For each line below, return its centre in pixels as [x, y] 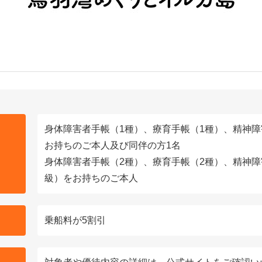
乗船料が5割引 [75, 220]
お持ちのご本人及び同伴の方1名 [113, 145]
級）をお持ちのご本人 [92, 178]
